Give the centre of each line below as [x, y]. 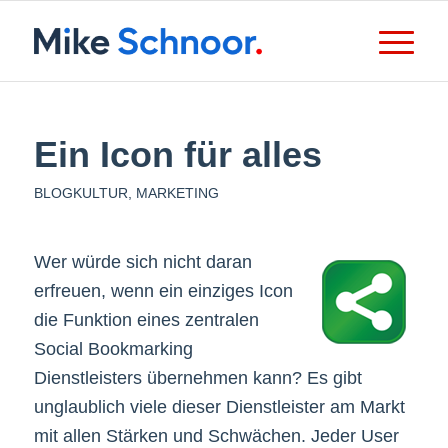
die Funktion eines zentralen [146, 320]
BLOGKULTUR [80, 193]
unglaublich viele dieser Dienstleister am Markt [219, 407]
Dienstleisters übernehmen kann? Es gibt [197, 378]
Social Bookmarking [113, 349]
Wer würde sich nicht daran [142, 262]
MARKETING [177, 193]
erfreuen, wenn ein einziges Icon [163, 291]
